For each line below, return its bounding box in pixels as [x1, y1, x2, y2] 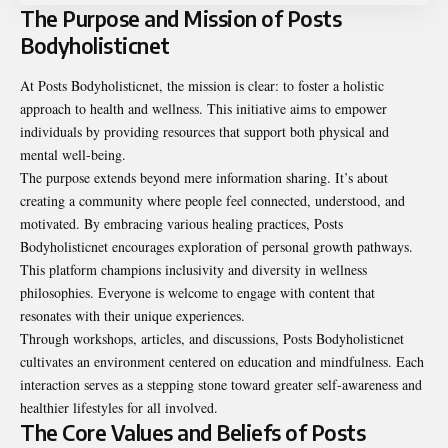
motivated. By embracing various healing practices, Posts [20, 213, 343, 233]
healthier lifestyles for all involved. [20, 397, 218, 417]
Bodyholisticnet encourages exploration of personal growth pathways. [20, 236, 413, 256]
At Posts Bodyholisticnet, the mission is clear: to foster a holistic [20, 75, 384, 95]
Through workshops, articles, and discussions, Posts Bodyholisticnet [20, 328, 404, 348]
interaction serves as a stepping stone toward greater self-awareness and [20, 374, 422, 394]
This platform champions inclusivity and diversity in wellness [20, 259, 367, 279]
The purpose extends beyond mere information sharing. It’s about [20, 167, 388, 187]
